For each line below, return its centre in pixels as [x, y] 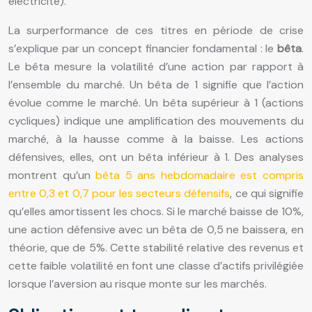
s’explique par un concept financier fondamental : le [143, 48]
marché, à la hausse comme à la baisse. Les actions [156, 139]
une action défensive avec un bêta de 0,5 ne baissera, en [156, 229]
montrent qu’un [52, 175]
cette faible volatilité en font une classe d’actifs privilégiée [156, 265]
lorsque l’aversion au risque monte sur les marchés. [138, 283]
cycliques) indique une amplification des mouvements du [156, 120]
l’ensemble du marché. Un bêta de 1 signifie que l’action [156, 84]
